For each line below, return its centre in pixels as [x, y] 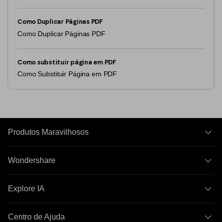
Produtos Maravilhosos [48, 132]
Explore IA [26, 189]
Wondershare [32, 161]
